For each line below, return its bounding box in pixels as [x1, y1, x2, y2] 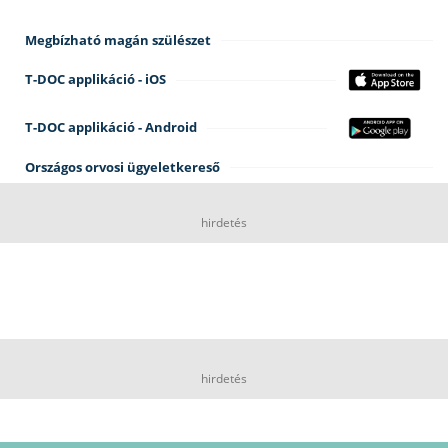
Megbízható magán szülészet [25, 30, 211, 49]
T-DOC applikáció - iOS [25, 70, 166, 89]
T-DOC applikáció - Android [25, 118, 197, 137]
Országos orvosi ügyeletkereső [25, 157, 220, 176]
